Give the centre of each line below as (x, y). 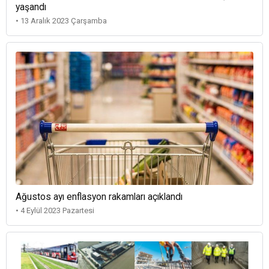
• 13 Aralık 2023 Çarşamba (61, 20)
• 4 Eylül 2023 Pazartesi (55, 211)
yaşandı (31, 7)
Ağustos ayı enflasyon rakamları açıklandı (99, 197)
